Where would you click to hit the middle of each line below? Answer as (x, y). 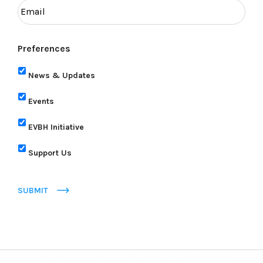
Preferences (44, 49)
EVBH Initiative (56, 127)
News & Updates (62, 75)
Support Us (50, 153)
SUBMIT (33, 191)
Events (41, 101)
